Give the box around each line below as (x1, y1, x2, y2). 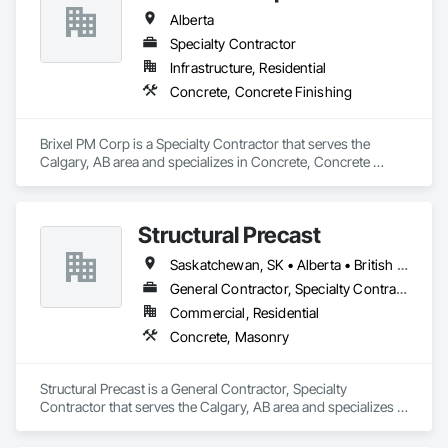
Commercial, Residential (170, 304, 320, 321)
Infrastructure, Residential (170, 59, 327, 76)
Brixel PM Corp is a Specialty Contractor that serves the (40, 135, 370, 152)
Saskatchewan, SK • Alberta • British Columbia (396, 256, 408, 273)
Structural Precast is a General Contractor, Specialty (40, 380, 347, 397)
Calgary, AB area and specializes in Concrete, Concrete (40, 153, 370, 170)
